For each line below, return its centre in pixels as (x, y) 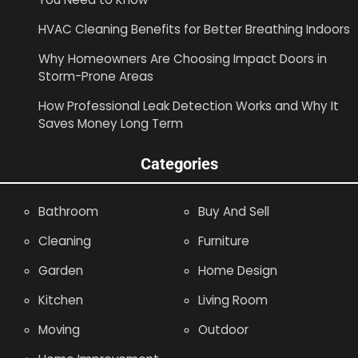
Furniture (224, 241)
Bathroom (68, 212)
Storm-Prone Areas (96, 77)
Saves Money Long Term (111, 124)
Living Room (233, 300)
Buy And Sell (234, 212)
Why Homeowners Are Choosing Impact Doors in (183, 59)
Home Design (238, 271)
